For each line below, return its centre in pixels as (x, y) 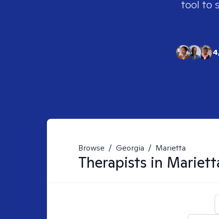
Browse (91, 148)
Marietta (171, 148)
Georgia (130, 148)
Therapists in (122, 162)
